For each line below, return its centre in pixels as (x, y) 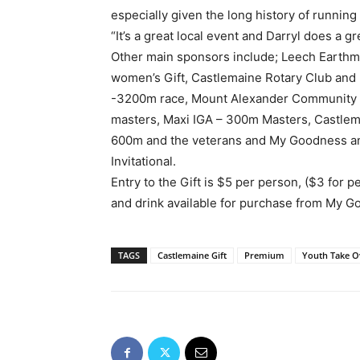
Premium (264, 255)
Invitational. (143, 161)
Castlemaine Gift (192, 255)
